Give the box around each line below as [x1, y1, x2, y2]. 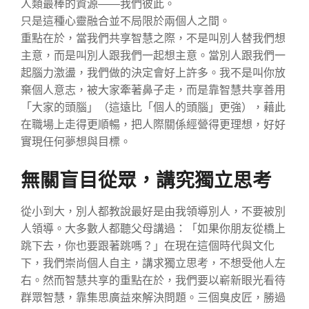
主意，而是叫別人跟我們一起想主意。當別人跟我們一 [21, 49, 286, 61]
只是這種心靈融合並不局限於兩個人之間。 [21, 14, 230, 27]
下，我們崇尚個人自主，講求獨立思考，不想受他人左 [21, 257, 286, 269]
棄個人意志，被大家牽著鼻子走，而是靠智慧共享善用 [21, 83, 286, 96]
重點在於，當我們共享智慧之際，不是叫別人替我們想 [21, 32, 286, 44]
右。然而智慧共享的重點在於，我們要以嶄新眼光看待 [21, 274, 286, 286]
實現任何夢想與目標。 [21, 135, 131, 148]
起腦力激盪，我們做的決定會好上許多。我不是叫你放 [21, 66, 286, 79]
